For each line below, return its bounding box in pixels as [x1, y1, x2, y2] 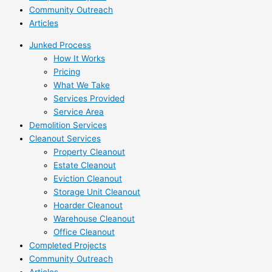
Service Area [53, 107, 104, 117]
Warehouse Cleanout [53, 214, 135, 224]
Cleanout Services [29, 134, 101, 144]
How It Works [53, 53, 105, 64]
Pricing [53, 67, 80, 77]
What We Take [53, 80, 110, 90]
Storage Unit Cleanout [53, 187, 140, 197]
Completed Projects [29, 240, 106, 251]
